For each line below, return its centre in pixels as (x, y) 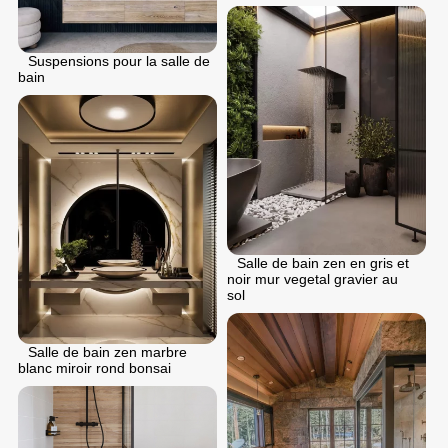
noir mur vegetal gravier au (312, 279)
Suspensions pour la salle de (119, 61)
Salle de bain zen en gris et (323, 263)
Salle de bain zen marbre (107, 352)
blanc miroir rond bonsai (94, 368)
